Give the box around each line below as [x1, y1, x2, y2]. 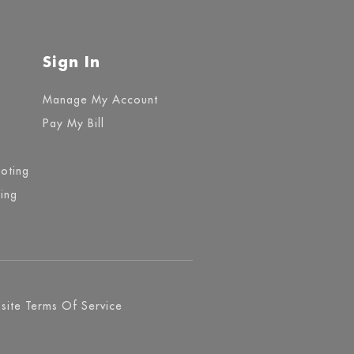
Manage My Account [42, 92, 158, 107]
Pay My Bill [42, 116, 104, 131]
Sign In [42, 52, 100, 72]
